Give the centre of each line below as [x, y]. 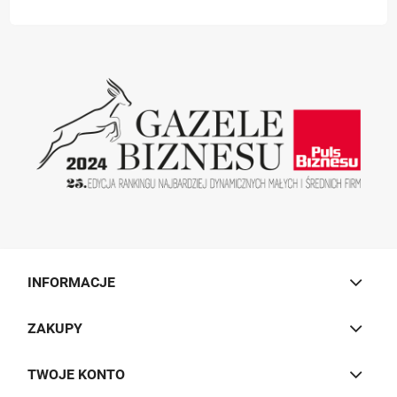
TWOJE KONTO [77, 374]
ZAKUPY [55, 328]
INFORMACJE [72, 282]
